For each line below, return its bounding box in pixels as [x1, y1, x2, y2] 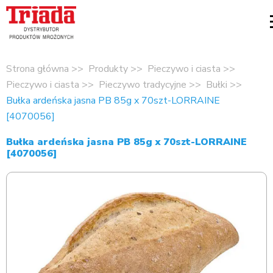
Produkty [88, 62, 128, 76]
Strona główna [6, 62, 69, 76]
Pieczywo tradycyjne [99, 78, 186, 91]
